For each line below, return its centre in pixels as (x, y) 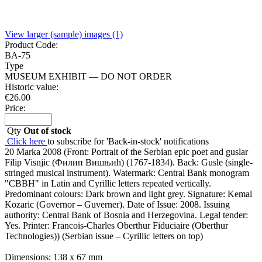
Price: (15, 108)
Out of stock (47, 130)
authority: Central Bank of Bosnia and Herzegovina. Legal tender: (126, 215)
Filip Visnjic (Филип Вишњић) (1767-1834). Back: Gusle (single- (129, 162)
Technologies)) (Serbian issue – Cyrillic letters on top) (104, 236)
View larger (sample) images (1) (64, 34)
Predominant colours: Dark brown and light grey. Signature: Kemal (128, 194)
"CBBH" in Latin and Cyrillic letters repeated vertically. (108, 183)
